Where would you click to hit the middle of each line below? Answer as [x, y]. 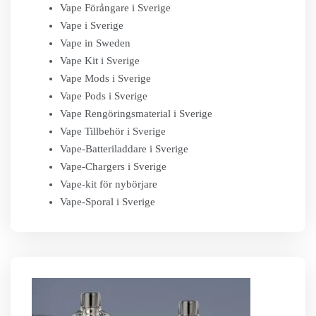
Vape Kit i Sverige [100, 61]
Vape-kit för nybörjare [109, 184]
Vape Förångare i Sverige [115, 8]
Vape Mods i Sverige [105, 78]
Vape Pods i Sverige [104, 96]
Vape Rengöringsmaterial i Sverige [136, 114]
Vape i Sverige [92, 25]
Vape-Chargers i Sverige [113, 166]
